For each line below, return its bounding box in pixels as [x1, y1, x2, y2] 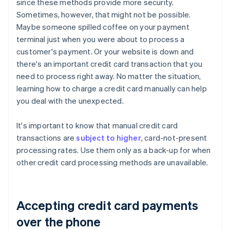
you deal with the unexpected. [16, 95, 124, 106]
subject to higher [76, 132, 141, 143]
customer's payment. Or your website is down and [16, 46, 194, 57]
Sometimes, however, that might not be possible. [16, 9, 191, 20]
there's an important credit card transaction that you [16, 59, 203, 69]
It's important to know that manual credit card [16, 120, 178, 131]
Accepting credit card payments [16, 197, 199, 214]
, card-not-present [141, 132, 207, 143]
